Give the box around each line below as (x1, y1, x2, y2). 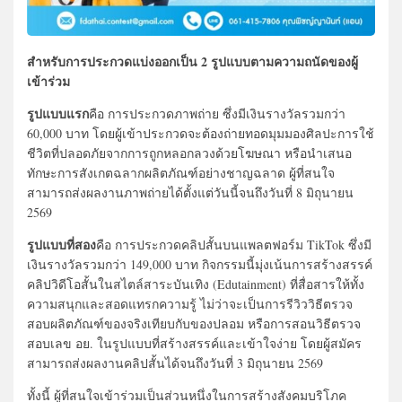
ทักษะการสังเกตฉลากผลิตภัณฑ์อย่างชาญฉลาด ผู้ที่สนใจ (27, 163, 335, 181)
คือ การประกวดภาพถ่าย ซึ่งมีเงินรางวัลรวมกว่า (89, 104, 345, 122)
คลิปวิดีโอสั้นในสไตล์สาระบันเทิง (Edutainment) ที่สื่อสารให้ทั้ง (27, 275, 364, 293)
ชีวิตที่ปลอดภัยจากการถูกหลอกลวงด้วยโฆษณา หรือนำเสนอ (27, 144, 352, 162)
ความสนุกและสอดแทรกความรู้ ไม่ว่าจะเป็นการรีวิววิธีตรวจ (27, 294, 353, 312)
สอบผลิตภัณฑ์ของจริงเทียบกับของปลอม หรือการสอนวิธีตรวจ (27, 314, 361, 332)
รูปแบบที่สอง (27, 234, 96, 254)
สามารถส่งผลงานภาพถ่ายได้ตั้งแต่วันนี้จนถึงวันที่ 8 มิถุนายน (27, 183, 354, 201)
